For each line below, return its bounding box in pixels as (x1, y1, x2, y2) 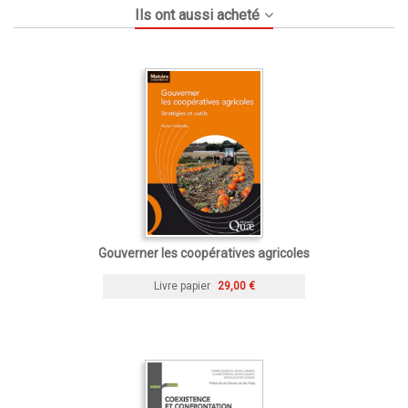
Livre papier (153, 279, 210, 292)
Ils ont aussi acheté (135, 5, 260, 24)
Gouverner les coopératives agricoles (98, 245, 310, 260)
